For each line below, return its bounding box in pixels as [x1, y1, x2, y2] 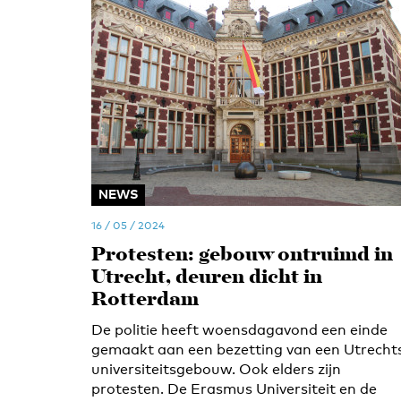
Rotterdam [91, 285, 199, 316]
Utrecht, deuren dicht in [91, 262, 322, 294]
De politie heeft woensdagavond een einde [91, 321, 388, 338]
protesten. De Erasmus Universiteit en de [91, 380, 377, 397]
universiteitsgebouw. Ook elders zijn [91, 361, 341, 378]
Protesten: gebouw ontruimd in [91, 240, 393, 271]
